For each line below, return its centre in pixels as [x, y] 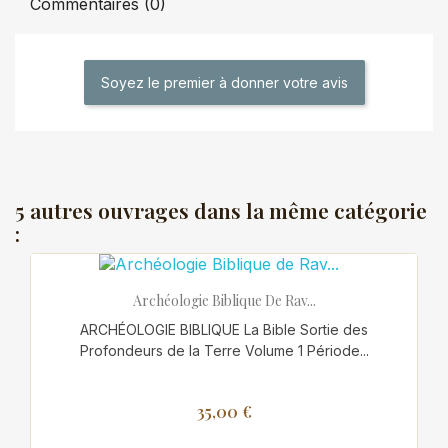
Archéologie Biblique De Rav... [224, 300]
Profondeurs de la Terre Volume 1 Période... [224, 350]
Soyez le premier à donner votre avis [224, 83]
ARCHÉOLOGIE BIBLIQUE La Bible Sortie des [224, 329]
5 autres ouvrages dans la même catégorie [221, 210]
